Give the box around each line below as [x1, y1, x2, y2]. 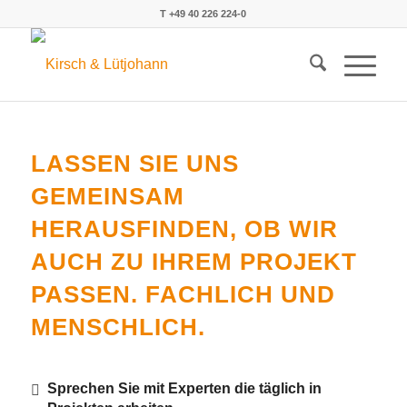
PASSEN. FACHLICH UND [30, 281, 335, 308]
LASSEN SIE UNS [30, 150, 239, 177]
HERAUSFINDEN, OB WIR [30, 215, 338, 243]
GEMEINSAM [30, 183, 184, 210]
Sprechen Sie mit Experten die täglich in [46, 381, 322, 396]
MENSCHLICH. [30, 313, 205, 341]
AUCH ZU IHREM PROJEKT [30, 248, 357, 275]
